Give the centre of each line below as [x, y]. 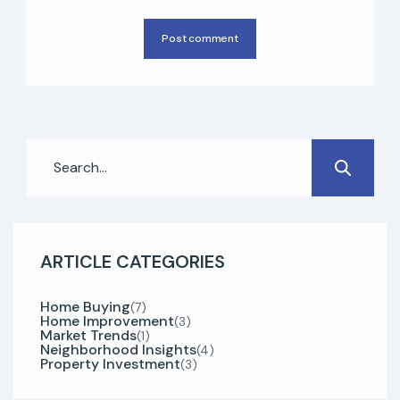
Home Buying [85, 306]
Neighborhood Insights [118, 349]
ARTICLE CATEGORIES [133, 261]
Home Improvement [107, 321]
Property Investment [110, 363]
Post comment [200, 39]
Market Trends [88, 335]
